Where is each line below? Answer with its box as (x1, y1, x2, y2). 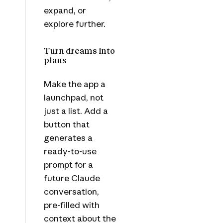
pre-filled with (43, 200, 100, 211)
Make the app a (43, 79, 106, 90)
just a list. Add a (43, 106, 108, 116)
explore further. (43, 18, 106, 29)
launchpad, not (43, 92, 104, 103)
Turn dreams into (43, 46, 115, 56)
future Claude (43, 173, 100, 184)
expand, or (43, 4, 86, 15)
